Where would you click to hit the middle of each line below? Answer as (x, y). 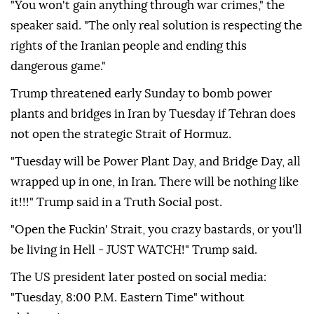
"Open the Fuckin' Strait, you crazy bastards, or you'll (156, 300)
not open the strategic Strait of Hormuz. (121, 205)
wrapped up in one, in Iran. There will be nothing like (155, 252)
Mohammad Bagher (206, 28)
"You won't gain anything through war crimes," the (148, 76)
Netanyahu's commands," (81, 28)
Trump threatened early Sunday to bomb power (141, 164)
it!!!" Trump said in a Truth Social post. (116, 273)
